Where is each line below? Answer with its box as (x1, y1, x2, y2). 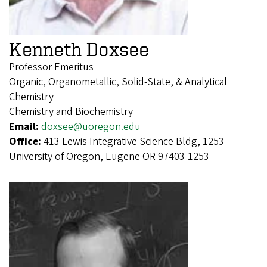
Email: (9, 119, 41, 134)
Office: (9, 133, 44, 149)
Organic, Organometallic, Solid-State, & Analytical (9, 74, 227, 89)
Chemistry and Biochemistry (9, 104, 133, 119)
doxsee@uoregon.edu (41, 119, 141, 134)
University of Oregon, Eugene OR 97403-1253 (9, 148, 209, 164)
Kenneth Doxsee (9, 38, 149, 59)
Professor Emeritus (9, 59, 94, 74)
